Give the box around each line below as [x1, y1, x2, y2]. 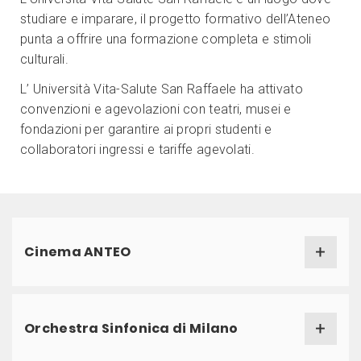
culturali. [20, 52, 68, 67]
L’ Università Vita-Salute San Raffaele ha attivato [20, 81, 303, 97]
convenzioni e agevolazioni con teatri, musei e [20, 102, 292, 117]
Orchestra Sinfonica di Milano [24, 319, 239, 338]
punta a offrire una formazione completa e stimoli [20, 31, 312, 47]
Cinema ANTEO [24, 243, 131, 261]
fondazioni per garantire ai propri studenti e [20, 122, 272, 137]
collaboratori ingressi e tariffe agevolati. [20, 142, 255, 157]
